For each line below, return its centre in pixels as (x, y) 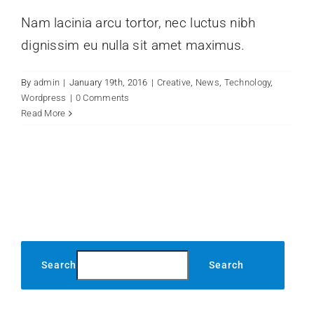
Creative (174, 83)
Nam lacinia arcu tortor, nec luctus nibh (138, 23)
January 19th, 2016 (108, 83)
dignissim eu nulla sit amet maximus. (133, 46)
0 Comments (102, 98)
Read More (43, 114)
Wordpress (44, 98)
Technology (247, 83)
